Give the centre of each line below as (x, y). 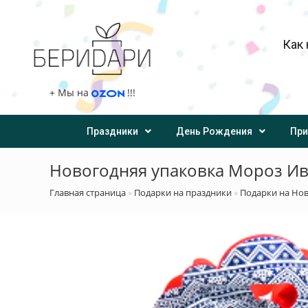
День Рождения (214, 132)
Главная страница (88, 193)
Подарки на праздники (183, 193)
